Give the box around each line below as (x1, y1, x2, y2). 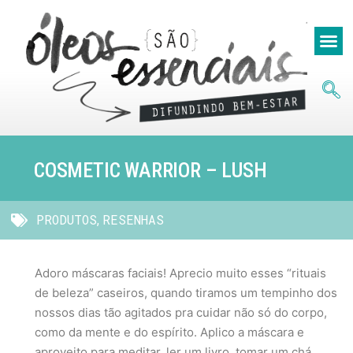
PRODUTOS (36, 211, 97, 228)
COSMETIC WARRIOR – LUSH (34, 158, 267, 182)
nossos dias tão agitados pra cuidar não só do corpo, (35, 305, 327, 320)
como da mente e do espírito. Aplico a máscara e (35, 325, 304, 340)
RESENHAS (102, 211, 164, 228)
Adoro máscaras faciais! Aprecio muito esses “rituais (35, 266, 326, 281)
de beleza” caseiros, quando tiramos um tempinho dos (35, 285, 337, 300)
